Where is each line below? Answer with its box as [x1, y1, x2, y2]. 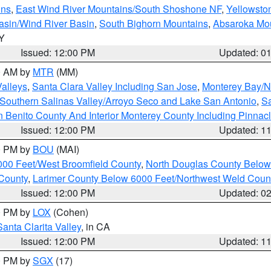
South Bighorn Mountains [99, 16, 208, 30]
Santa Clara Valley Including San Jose [32, 79, 197, 93]
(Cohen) [51, 205, 88, 219]
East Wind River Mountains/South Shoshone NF [16, 2, 221, 16]
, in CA [81, 220, 110, 233]
